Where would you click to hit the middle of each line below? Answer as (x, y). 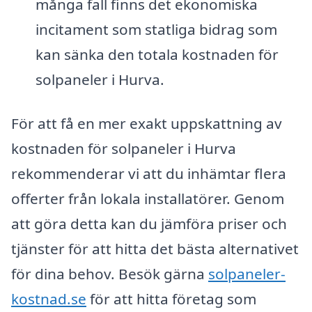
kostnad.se (49, 299)
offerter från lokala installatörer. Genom (148, 199)
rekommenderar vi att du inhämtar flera (149, 174)
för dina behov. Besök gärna (110, 274)
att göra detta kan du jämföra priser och (149, 224)
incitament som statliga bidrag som (156, 29)
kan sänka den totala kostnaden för (157, 54)
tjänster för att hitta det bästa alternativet (155, 249)
